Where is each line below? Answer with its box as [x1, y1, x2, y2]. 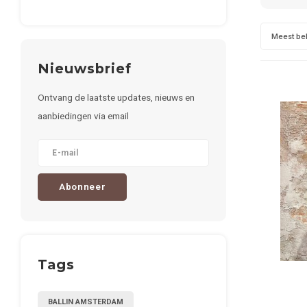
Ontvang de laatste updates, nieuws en [38, 92, 195, 103]
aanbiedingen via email [38, 110, 129, 121]
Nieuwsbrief [38, 60, 132, 77]
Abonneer [59, 182, 106, 192]
